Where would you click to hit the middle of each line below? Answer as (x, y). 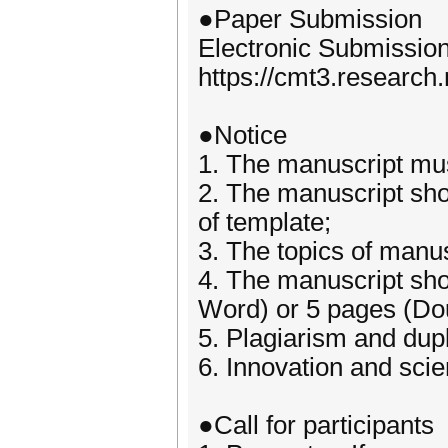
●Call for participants (316, 425)
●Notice (242, 135)
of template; (264, 222)
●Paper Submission (310, 19)
